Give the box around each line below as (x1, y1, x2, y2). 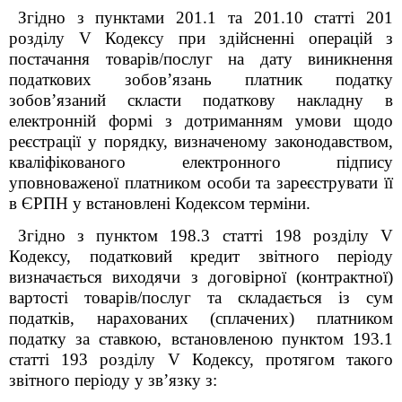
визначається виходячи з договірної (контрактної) (9, 267, 393, 286)
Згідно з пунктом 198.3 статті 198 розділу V (18, 226, 393, 245)
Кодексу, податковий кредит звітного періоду (9, 247, 393, 266)
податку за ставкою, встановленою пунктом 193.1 (9, 329, 393, 348)
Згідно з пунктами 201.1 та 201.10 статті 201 (18, 8, 393, 27)
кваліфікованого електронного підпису (9, 153, 393, 171)
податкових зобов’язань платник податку (9, 70, 393, 89)
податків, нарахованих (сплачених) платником (9, 309, 393, 328)
